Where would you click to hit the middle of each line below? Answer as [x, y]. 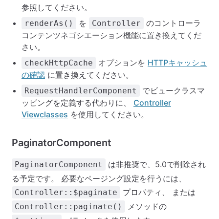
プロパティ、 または [158, 192]
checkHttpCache [59, 63]
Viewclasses [45, 114]
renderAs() [49, 23]
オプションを [122, 63]
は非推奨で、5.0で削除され [156, 164]
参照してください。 [57, 7]
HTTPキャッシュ [177, 63]
